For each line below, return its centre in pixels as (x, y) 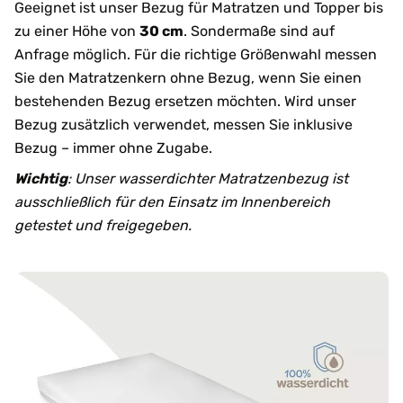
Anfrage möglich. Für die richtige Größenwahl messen (196, 54)
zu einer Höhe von (77, 31)
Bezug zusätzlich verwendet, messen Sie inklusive (184, 124)
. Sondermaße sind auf (259, 31)
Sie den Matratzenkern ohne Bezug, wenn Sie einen (188, 77)
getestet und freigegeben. (103, 225)
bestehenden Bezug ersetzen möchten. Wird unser (185, 101)
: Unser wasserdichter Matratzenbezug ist (208, 178)
